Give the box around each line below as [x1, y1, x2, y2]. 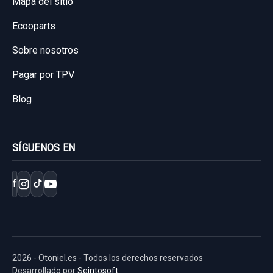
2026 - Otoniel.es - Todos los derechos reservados [12, 252, 203, 263]
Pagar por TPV [12, 68, 74, 80]
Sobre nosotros [12, 44, 79, 56]
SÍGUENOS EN [12, 141, 76, 154]
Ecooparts [12, 19, 55, 32]
